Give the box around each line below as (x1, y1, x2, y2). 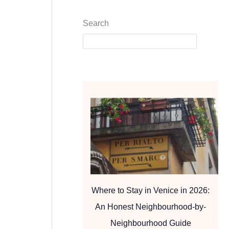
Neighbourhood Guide (110, 218, 191, 227)
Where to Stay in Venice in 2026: (91, 186, 210, 195)
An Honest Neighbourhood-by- (95, 202, 206, 211)
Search (83, 18, 109, 28)
